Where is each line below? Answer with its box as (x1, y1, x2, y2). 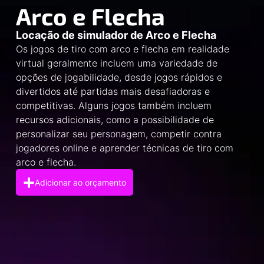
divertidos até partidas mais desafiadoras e (15, 85, 210, 98)
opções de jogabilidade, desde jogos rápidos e (15, 71, 222, 84)
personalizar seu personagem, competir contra (15, 128, 222, 140)
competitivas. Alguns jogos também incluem (15, 100, 212, 112)
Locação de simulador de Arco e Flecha (15, 29, 216, 42)
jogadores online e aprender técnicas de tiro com (15, 142, 233, 154)
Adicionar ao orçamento (34, 177, 126, 188)
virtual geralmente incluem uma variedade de (15, 57, 217, 70)
